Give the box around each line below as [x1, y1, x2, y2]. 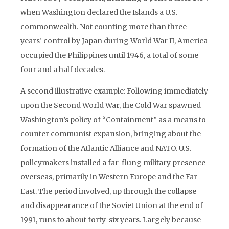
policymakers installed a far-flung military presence [20, 158, 205, 167]
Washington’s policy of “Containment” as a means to [20, 115, 206, 124]
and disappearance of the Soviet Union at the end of [20, 201, 203, 210]
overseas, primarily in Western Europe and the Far [20, 172, 197, 181]
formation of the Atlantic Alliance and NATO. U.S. [20, 144, 191, 153]
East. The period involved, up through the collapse [20, 187, 196, 196]
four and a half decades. [20, 65, 105, 74]
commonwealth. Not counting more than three [20, 22, 187, 31]
